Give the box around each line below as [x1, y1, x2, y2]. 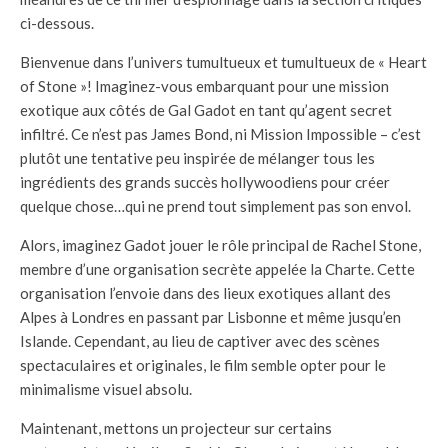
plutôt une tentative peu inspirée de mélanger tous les [20, 149, 375, 168]
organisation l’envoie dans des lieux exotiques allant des [20, 284, 391, 303]
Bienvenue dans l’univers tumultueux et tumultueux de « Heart [20, 53, 427, 72]
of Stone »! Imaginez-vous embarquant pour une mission [20, 77, 389, 96]
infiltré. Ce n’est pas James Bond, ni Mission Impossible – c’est [20, 125, 421, 144]
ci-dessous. [20, 14, 94, 33]
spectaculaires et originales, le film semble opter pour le [20, 356, 386, 375]
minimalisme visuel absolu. [20, 380, 192, 399]
